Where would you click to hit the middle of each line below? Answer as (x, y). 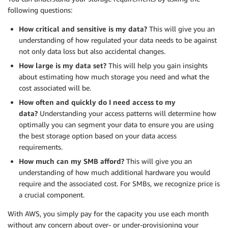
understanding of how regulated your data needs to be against (118, 40)
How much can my (51, 161)
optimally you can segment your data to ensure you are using (116, 125)
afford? (111, 161)
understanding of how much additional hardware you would (115, 173)
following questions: (40, 10)
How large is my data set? (64, 66)
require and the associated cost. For (76, 184)
